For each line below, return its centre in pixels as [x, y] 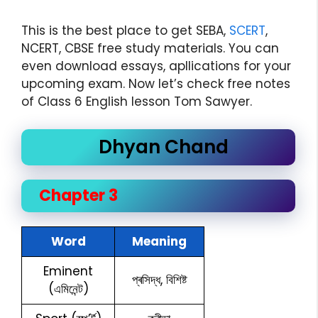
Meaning [159, 241]
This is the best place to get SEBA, [125, 31]
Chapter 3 [78, 195]
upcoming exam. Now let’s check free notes [156, 84]
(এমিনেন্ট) [68, 289]
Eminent [68, 271]
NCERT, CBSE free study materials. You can [150, 48]
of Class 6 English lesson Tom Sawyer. [137, 102]
